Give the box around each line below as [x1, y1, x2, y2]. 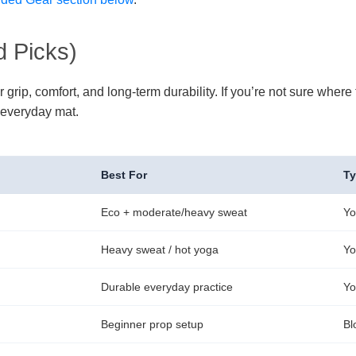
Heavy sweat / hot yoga [101, 242, 219, 256]
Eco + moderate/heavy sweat [101, 205, 247, 219]
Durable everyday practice [101, 280, 233, 293]
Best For [101, 168, 147, 181]
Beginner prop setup [101, 317, 203, 331]
